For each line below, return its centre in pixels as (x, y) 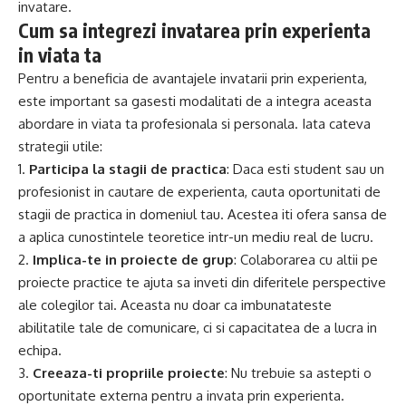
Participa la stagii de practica (128, 169)
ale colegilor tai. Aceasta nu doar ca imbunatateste (175, 304)
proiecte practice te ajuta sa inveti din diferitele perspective (202, 282)
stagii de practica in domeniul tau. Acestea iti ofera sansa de (203, 214)
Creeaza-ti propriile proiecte (129, 372)
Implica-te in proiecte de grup (133, 259)
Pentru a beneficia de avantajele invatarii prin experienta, (193, 78)
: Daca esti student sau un (305, 169)
